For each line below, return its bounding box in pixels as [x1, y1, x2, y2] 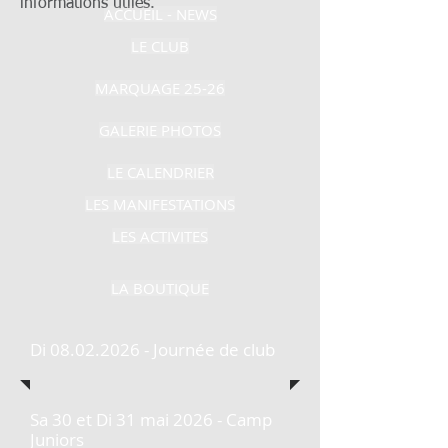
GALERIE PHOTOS [99, 120, 221, 140]
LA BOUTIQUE [111, 278, 209, 298]
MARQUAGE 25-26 [95, 78, 225, 98]
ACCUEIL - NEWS [103, 4, 217, 24]
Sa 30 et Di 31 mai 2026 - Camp [30, 408, 272, 431]
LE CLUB [131, 36, 189, 56]
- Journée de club [140, 338, 275, 361]
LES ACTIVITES [112, 226, 208, 246]
